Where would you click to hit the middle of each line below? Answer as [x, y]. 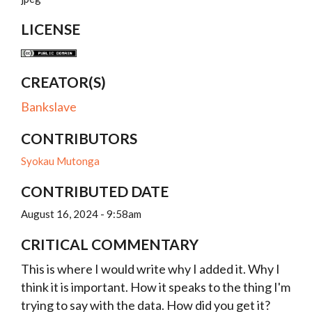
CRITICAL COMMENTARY [110, 244]
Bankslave [49, 107]
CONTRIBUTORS [79, 138]
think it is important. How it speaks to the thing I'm [156, 287]
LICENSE [50, 29]
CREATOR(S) [63, 82]
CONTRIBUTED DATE [95, 191]
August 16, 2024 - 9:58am [81, 214]
